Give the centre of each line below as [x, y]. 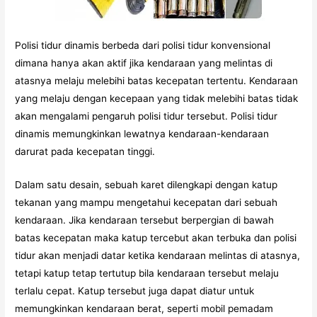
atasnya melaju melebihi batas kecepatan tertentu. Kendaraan [157, 81]
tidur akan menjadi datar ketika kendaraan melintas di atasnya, [158, 255]
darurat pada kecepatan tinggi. [85, 152]
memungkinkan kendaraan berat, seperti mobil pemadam [144, 308]
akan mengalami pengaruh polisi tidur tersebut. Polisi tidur [146, 116]
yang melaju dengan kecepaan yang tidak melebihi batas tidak [157, 99]
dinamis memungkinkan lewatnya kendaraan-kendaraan [142, 134]
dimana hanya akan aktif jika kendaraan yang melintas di [144, 63]
